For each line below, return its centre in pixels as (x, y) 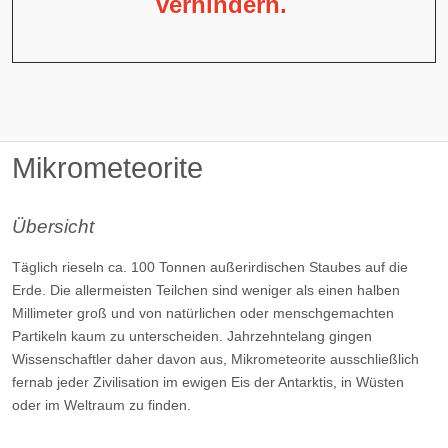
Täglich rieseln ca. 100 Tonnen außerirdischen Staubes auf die (210, 266)
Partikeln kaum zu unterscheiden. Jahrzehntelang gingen (192, 335)
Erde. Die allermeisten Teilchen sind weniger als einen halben (206, 289)
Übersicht (53, 226)
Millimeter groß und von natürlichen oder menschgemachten (203, 312)
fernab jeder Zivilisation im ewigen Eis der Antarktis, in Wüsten (208, 381)
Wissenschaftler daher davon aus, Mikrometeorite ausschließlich (215, 358)
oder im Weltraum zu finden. (101, 404)
